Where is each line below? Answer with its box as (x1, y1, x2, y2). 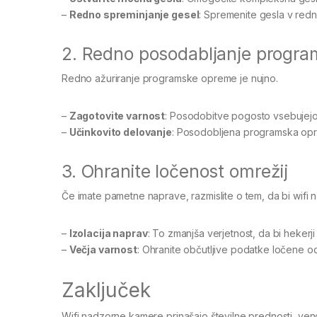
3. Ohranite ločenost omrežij (62, 160, 289, 182)
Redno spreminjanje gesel (69, 8, 200, 21)
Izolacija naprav (69, 226, 148, 239)
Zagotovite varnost (69, 109, 166, 122)
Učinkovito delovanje (69, 125, 172, 138)
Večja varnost (69, 243, 137, 255)
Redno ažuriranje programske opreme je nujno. (62, 71, 278, 84)
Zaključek (62, 277, 151, 302)
